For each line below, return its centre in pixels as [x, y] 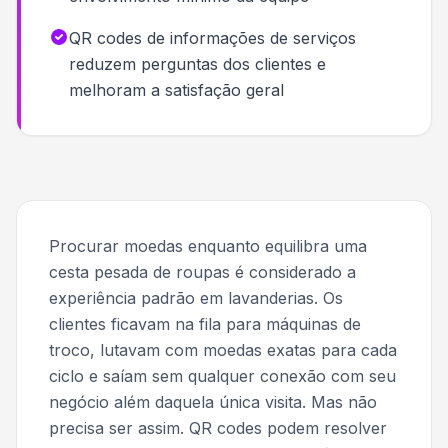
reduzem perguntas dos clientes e [197, 64]
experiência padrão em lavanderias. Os [196, 298]
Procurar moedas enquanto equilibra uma [208, 246]
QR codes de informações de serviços [212, 38]
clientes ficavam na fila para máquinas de [205, 324]
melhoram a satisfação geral [176, 90]
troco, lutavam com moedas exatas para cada [223, 350]
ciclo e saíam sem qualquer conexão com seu [222, 376]
